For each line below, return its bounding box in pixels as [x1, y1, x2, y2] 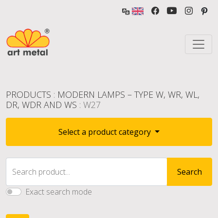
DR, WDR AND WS [6, 99, 77, 110]
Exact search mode [25, 186, 92, 197]
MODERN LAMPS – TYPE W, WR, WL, [57, 89, 200, 100]
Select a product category [58, 127, 153, 137]
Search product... [12, 166, 70, 177]
